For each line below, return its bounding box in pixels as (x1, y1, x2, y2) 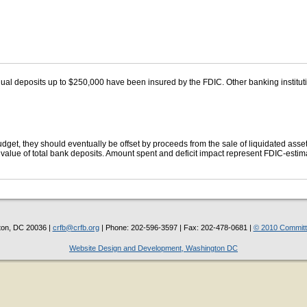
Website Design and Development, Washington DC (69, 244, 238, 252)
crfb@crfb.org (52, 223, 99, 232)
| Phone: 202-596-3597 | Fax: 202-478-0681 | (99, 223, 254, 232)
